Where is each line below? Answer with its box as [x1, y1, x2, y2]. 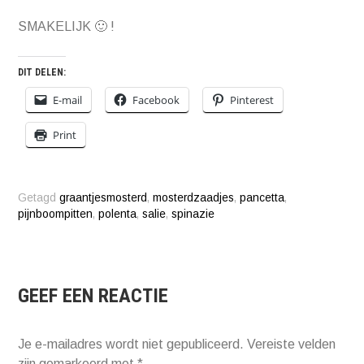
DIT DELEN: [18, 67, 67, 79]
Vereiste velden [247, 336, 336, 351]
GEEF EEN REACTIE [18, 284, 169, 307]
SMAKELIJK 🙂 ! [18, 19, 115, 34]
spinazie [171, 207, 215, 220]
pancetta [240, 191, 285, 204]
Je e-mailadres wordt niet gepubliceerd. [18, 336, 245, 351]
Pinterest [230, 93, 275, 108]
